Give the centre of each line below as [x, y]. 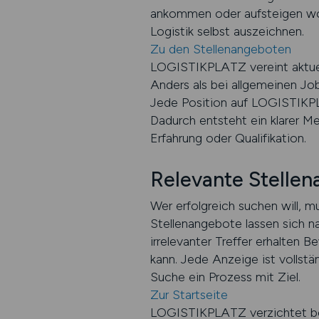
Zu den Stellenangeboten [220, 49]
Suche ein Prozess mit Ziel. [225, 277]
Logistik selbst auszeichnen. [227, 31]
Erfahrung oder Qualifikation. [228, 138]
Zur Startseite [189, 295]
